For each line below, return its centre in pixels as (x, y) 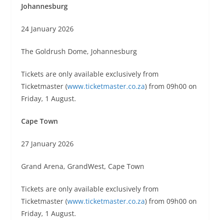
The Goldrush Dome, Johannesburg (79, 51)
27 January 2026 (47, 143)
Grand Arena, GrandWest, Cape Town (82, 166)
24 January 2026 (47, 28)
